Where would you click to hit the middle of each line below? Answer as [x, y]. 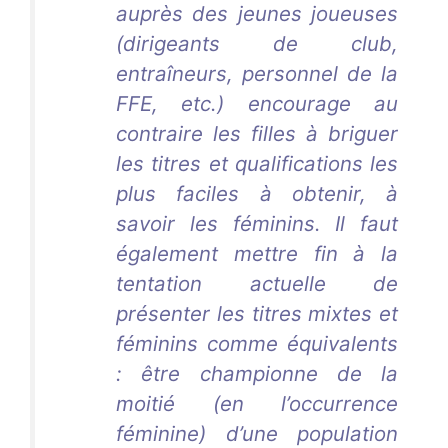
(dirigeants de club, [257, 44]
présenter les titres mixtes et [257, 314]
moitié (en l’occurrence [257, 404]
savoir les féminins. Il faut [257, 224]
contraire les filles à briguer [257, 134]
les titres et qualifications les [257, 164]
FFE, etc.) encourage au [257, 104]
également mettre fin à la [257, 254]
